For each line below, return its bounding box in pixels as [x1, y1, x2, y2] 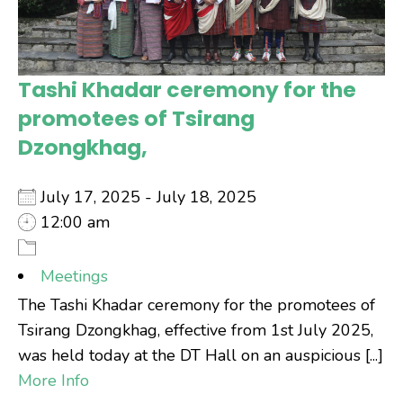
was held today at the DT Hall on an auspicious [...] [18, 344, 383, 366]
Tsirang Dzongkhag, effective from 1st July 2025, [18, 318, 373, 341]
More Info [18, 369, 89, 391]
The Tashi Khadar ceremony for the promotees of [18, 293, 375, 316]
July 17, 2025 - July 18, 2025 [36, 185, 274, 208]
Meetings [40, 264, 108, 287]
